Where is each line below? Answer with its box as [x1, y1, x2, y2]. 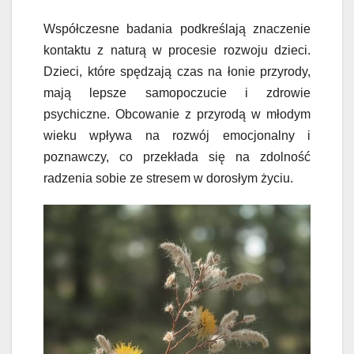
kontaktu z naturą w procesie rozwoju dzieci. [43, 43, 311, 58]
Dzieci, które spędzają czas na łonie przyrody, [43, 65, 311, 79]
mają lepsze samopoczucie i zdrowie [43, 86, 311, 100]
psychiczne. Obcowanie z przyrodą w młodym [43, 107, 311, 122]
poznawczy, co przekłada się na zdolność [43, 150, 311, 164]
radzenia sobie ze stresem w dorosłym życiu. [43, 171, 293, 186]
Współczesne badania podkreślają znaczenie [43, 22, 311, 36]
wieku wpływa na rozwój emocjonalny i [43, 129, 311, 143]
